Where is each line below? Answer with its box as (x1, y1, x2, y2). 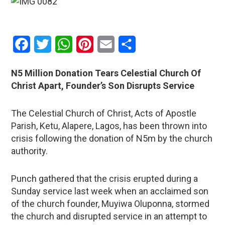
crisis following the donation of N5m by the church (11, 133, 213, 144)
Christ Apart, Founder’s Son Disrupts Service (11, 80, 195, 91)
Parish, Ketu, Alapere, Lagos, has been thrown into (11, 120, 207, 131)
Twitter (51, 39, 76, 49)
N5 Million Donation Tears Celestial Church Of (11, 67, 201, 78)
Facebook (30, 39, 65, 49)
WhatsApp (72, 39, 109, 49)
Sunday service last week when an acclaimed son (11, 185, 209, 196)
